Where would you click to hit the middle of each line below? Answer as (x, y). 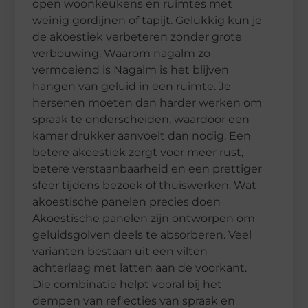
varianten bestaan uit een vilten (120, 251)
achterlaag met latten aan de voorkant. (140, 267)
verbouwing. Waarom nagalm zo (122, 53)
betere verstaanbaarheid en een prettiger (147, 168)
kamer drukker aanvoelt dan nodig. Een (142, 135)
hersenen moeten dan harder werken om (147, 102)
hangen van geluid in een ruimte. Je (132, 86)
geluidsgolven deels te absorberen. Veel (142, 234)
